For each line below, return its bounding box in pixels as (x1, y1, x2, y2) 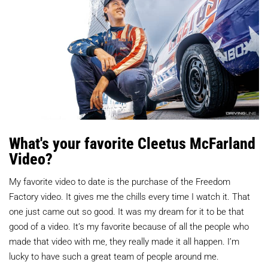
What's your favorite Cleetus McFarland (9, 132, 255, 153)
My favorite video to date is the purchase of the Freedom (9, 175, 230, 187)
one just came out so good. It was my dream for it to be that (9, 205, 244, 217)
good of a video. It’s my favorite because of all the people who (9, 220, 249, 232)
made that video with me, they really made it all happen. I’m (9, 234, 239, 247)
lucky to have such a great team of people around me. (9, 249, 219, 262)
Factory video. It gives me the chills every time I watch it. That (9, 190, 250, 202)
